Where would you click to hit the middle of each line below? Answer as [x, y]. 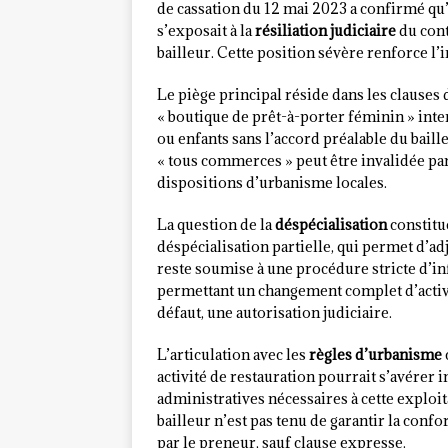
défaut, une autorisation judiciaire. [274, 313]
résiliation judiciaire [325, 31]
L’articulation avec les [233, 355]
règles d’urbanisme [375, 355]
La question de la [216, 225]
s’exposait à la [206, 31]
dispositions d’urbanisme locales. [272, 183]
